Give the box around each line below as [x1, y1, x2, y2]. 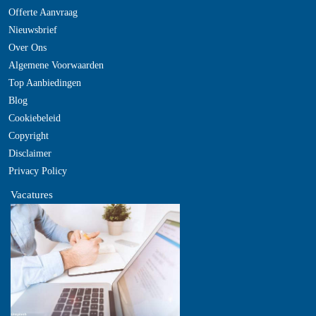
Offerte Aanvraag [8, 7, 78, 18]
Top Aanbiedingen [8, 78, 81, 88]
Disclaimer [8, 148, 51, 159]
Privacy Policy [8, 166, 67, 176]
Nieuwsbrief [8, 25, 57, 35]
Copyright [8, 130, 49, 141]
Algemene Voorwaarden [8, 60, 104, 71]
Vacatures [11, 189, 53, 200]
